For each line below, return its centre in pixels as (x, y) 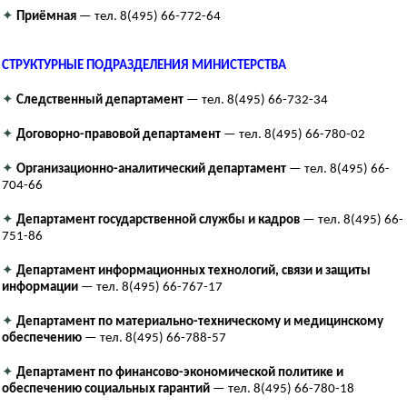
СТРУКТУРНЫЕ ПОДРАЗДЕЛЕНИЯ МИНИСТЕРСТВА (144, 66)
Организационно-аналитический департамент (151, 170)
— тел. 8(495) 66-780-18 (282, 390)
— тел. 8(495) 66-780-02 (293, 135)
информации (40, 288)
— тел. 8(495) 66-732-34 (256, 101)
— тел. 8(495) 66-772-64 (149, 17)
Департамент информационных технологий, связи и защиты (194, 272)
